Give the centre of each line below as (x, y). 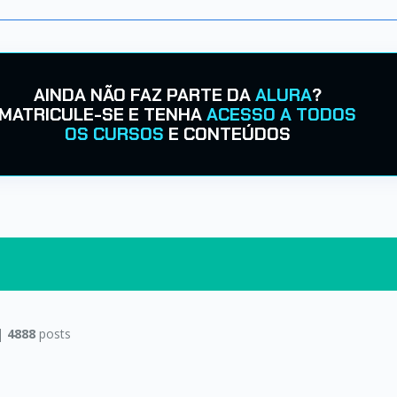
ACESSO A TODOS (281, 114)
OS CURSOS (114, 134)
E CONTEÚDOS (227, 134)
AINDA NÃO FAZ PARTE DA (144, 95)
